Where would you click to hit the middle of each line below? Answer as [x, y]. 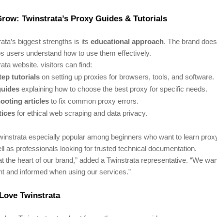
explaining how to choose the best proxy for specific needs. [113, 89]
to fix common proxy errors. [94, 101]
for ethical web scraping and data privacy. [81, 113]
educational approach [127, 42]
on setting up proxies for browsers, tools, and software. [127, 77]
